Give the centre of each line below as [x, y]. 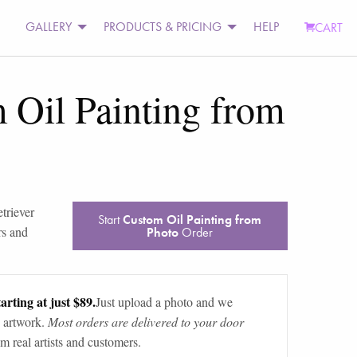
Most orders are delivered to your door [145, 321]
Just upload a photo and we [164, 301]
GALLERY [49, 27]
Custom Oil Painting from [192, 219]
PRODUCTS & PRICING [163, 27]
